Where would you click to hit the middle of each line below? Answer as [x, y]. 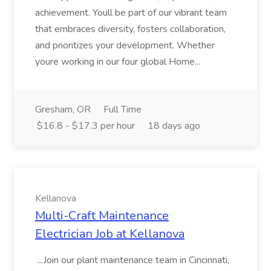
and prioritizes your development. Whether [125, 45]
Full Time [122, 109]
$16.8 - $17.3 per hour [86, 126]
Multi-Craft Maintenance [102, 216]
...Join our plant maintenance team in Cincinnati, [132, 260]
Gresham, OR [63, 109]
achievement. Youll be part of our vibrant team [131, 13]
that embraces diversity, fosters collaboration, [130, 29]
